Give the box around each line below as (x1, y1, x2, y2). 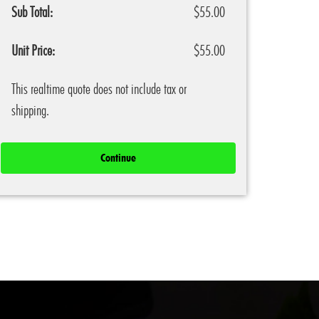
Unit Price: (11, 41, 55, 59)
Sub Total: (11, 3, 53, 21)
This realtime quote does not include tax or (11, 80, 187, 98)
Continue (100, 151, 136, 164)
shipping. (11, 101, 49, 119)
